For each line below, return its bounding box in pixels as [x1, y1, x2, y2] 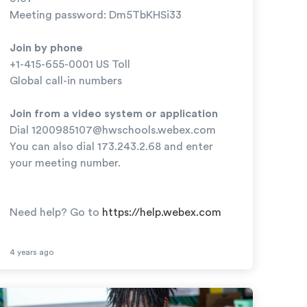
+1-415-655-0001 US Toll [9, 59, 130, 71]
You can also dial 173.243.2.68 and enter [9, 141, 213, 153]
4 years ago [9, 247, 53, 256]
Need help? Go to [9, 207, 102, 219]
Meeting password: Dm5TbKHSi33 [9, 10, 182, 21]
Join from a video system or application [9, 108, 218, 120]
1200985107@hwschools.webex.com [31, 125, 216, 136]
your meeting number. [9, 158, 121, 169]
